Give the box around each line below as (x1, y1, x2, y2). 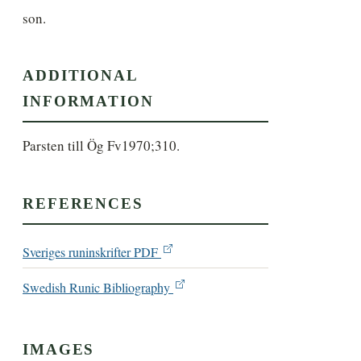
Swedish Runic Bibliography (23, 279, 174, 297)
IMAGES (23, 340, 95, 358)
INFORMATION (23, 93, 154, 110)
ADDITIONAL (23, 67, 139, 85)
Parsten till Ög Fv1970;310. (23, 136, 180, 156)
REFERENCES (23, 194, 143, 212)
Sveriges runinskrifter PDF (23, 243, 162, 261)
